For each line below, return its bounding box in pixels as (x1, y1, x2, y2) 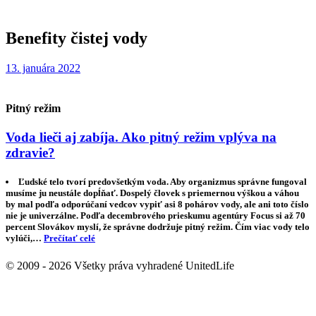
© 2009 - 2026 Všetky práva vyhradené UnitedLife (6, 260, 234, 272)
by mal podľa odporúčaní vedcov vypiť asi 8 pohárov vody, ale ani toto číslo (6, 199, 309, 210)
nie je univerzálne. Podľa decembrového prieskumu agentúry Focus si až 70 (6, 210, 305, 221)
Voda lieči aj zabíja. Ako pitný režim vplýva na (6, 130, 276, 145)
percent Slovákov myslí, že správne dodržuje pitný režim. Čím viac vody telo (6, 221, 310, 233)
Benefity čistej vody (6, 28, 147, 47)
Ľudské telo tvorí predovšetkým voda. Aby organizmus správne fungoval (18, 176, 308, 188)
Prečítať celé (44, 233, 95, 244)
